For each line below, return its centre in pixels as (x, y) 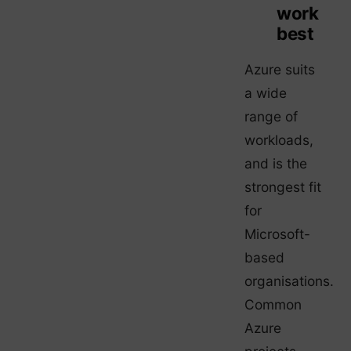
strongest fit (283, 186)
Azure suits (280, 69)
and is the (276, 163)
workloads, (279, 139)
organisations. (289, 280)
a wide (266, 92)
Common (273, 304)
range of (271, 116)
